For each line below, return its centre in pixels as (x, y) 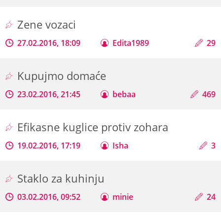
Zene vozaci (48, 24)
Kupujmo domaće (63, 75)
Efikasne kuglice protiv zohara (94, 127)
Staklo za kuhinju (63, 178)
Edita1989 (131, 43)
